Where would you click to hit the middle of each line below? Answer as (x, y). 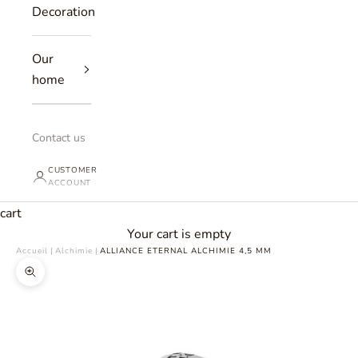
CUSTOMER (73, 170)
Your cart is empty (179, 234)
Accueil (32, 251)
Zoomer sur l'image (86, 282)
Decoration (64, 12)
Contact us (59, 137)
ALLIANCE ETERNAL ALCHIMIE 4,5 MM (186, 251)
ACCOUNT (70, 183)
